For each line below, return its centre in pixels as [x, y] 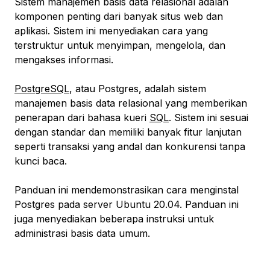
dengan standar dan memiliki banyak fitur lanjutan [128, 132]
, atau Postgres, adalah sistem [138, 89]
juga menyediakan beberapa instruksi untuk [114, 219]
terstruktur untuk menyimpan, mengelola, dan [120, 46]
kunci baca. [41, 161]
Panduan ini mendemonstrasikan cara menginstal [127, 190]
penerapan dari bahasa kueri [82, 118]
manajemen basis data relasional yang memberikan [131, 103]
